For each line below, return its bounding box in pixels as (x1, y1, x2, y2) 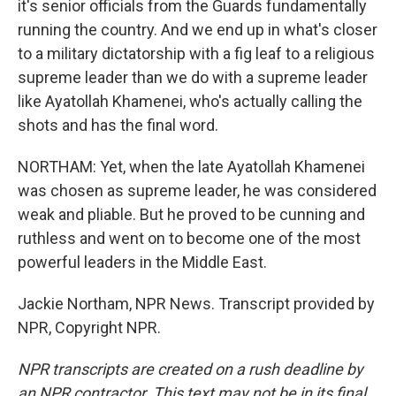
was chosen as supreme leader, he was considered (18, 181, 377, 200)
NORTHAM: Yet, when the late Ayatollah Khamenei (18, 157, 365, 176)
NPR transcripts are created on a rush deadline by (18, 360, 363, 378)
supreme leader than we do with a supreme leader (18, 68, 368, 87)
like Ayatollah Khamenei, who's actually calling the (18, 92, 362, 110)
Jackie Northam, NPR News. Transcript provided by (18, 294, 375, 313)
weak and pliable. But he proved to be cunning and (18, 205, 365, 224)
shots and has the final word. (18, 116, 218, 134)
